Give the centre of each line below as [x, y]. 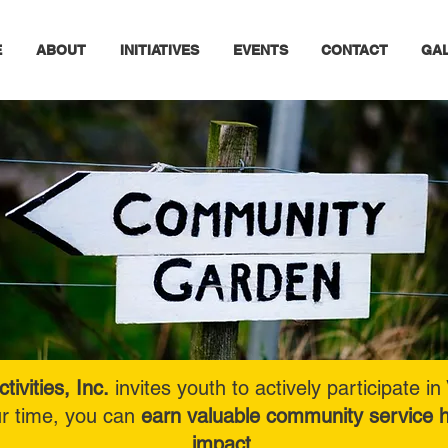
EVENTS [260, 50]
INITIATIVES [159, 50]
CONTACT [354, 50]
